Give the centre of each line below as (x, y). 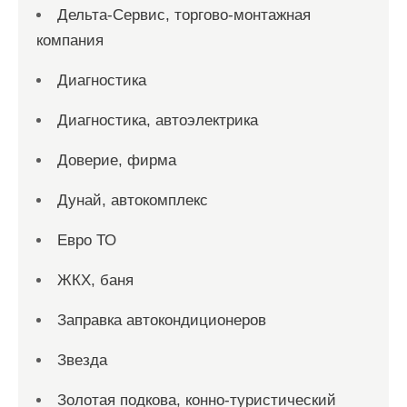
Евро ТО (87, 240)
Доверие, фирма (117, 160)
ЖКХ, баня (95, 280)
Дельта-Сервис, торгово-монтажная (184, 15)
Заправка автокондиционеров (162, 320)
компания (70, 40)
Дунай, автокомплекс (133, 200)
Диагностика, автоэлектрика (158, 120)
